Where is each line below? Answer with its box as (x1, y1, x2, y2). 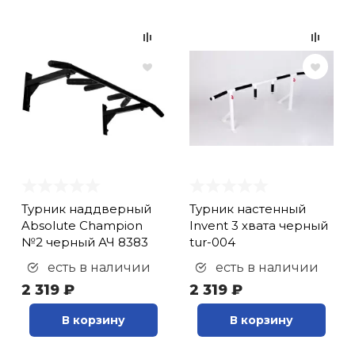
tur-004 (189, 235, 235, 250)
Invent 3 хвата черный (189, 218, 328, 233)
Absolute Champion (21, 218, 143, 233)
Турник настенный (189, 201, 306, 216)
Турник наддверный (21, 201, 152, 216)
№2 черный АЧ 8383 (21, 235, 149, 250)
